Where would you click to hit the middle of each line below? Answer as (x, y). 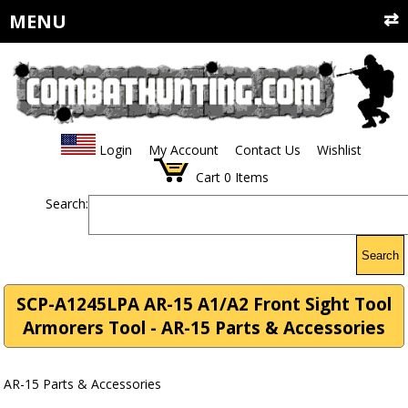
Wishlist (339, 150)
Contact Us (267, 150)
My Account (183, 150)
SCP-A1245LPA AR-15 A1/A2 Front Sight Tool (204, 305)
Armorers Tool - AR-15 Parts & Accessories (204, 328)
